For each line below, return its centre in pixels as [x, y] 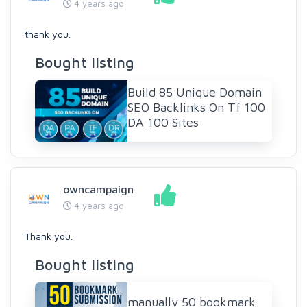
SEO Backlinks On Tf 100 [196, 107]
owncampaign [98, 189]
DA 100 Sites [163, 122]
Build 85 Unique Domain [195, 92]
